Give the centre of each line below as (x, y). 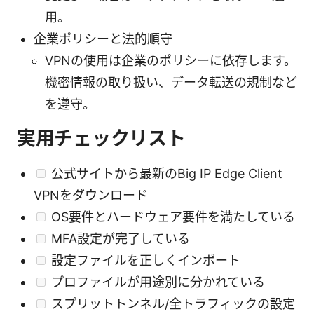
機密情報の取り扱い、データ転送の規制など (171, 82)
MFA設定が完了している (119, 238)
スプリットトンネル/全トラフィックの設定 (171, 303)
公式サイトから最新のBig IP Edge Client (165, 173)
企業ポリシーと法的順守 (103, 39)
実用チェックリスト (101, 138)
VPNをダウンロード (91, 195)
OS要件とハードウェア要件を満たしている (171, 217)
